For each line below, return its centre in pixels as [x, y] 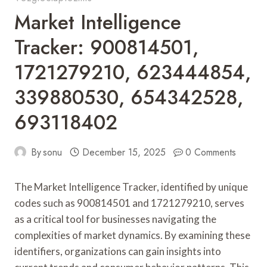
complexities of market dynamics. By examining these [132, 235]
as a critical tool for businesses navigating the [115, 219]
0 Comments [211, 152]
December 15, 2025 [124, 152]
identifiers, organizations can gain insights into [118, 251]
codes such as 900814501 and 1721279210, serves [129, 203]
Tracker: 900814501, [106, 47]
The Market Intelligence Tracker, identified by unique [131, 187]
